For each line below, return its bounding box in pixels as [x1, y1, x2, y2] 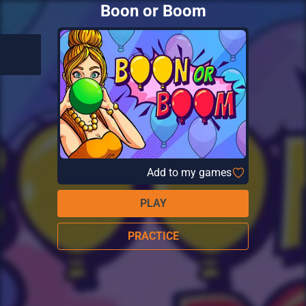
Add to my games [147, 165, 232, 179]
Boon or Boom [100, 1, 206, 20]
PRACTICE [127, 229, 179, 242]
